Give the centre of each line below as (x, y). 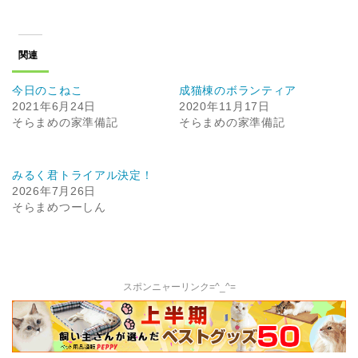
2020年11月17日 (225, 106)
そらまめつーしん (59, 207)
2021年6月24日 (54, 106)
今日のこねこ (48, 90)
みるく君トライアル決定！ (83, 175)
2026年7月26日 (54, 191)
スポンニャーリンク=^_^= (179, 286)
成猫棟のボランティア (238, 90)
